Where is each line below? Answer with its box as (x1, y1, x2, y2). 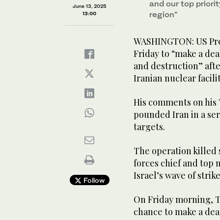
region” (149, 9, 177, 19)
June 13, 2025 (72, 2, 107, 9)
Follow (81, 175, 105, 184)
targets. (134, 120, 165, 133)
